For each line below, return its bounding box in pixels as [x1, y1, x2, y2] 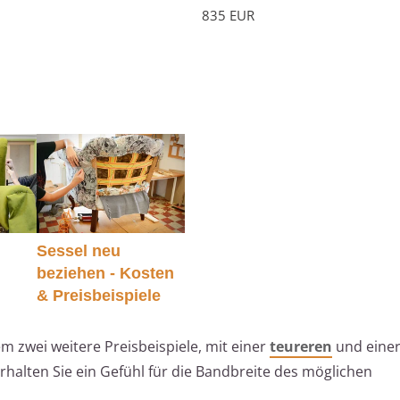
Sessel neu [36, 241, 121, 260]
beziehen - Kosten [36, 263, 174, 282]
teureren [270, 336, 332, 356]
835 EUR [202, 6, 254, 25]
